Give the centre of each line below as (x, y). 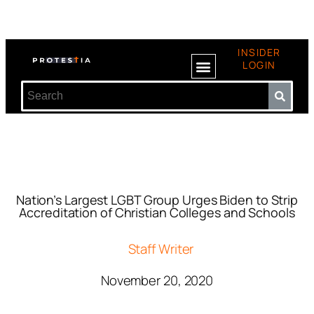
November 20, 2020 (157, 280)
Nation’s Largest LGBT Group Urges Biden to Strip (157, 200)
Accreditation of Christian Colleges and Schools (157, 212)
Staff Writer (161, 249)
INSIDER (259, 52)
